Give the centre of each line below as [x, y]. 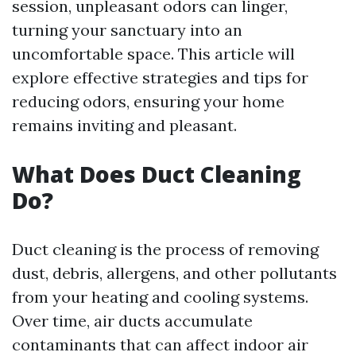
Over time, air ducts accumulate [132, 321]
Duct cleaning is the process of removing [165, 249]
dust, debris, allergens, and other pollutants [174, 273]
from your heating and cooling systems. [160, 297]
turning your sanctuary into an [127, 30]
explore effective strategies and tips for [160, 77]
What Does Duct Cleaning [157, 174]
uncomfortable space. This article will [153, 54]
